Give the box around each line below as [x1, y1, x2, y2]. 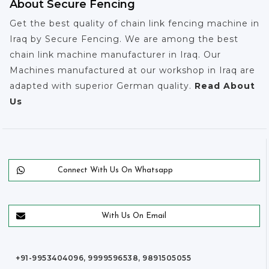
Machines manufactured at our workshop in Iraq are [10, 64, 255, 76]
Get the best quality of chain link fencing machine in [10, 17, 259, 29]
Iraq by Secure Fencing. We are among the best [10, 33, 238, 44]
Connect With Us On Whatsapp [58, 166, 174, 174]
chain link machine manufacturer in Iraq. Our [10, 49, 221, 60]
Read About [192, 80, 255, 91]
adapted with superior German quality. [10, 80, 192, 91]
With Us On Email [101, 211, 167, 220]
